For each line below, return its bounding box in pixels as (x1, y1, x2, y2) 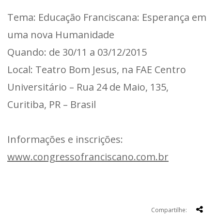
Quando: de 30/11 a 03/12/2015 (7, 45, 147, 59)
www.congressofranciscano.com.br (7, 150, 169, 163)
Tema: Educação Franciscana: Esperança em (7, 10, 206, 24)
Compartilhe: (151, 205, 187, 214)
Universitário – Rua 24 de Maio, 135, (7, 80, 169, 93)
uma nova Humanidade (7, 28, 114, 41)
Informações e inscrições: (7, 132, 123, 146)
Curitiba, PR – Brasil (7, 97, 96, 111)
